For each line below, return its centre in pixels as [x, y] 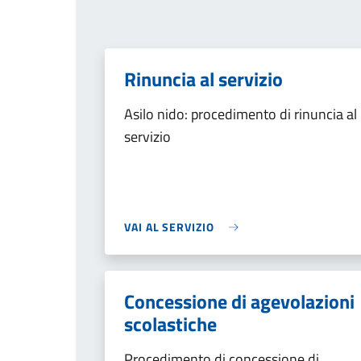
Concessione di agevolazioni [239, 301]
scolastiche [170, 324]
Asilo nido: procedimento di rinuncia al [241, 114]
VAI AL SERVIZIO [169, 227]
